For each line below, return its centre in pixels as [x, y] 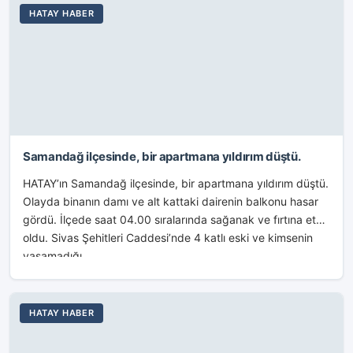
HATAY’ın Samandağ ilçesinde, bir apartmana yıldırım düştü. [176, 183]
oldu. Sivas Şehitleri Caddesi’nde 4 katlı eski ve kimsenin [168, 238]
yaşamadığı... [57, 256]
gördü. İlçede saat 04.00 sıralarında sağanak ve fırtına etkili [176, 219]
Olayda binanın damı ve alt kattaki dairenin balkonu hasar [171, 201]
